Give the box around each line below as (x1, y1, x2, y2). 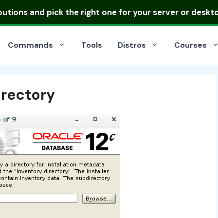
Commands (8, 40, 53, 50)
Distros (118, 40, 146, 50)
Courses (174, 40, 207, 50)
